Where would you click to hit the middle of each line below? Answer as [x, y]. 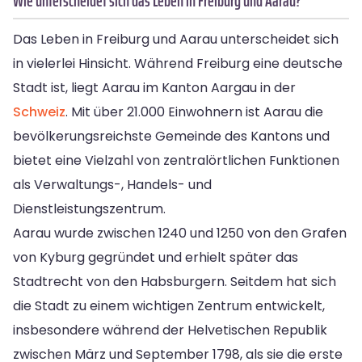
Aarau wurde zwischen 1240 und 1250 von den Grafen [180, 233]
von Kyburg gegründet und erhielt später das [156, 257]
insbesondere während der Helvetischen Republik [170, 330]
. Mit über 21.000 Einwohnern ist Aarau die [194, 112]
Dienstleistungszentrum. [89, 208]
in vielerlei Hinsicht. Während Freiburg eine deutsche [178, 63]
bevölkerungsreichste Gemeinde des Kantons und [171, 136]
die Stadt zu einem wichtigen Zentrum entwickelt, [169, 305]
